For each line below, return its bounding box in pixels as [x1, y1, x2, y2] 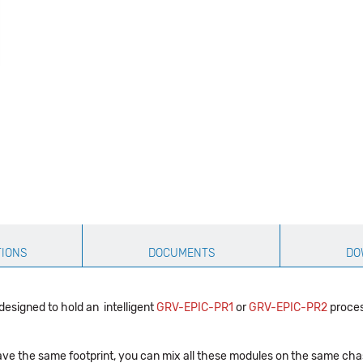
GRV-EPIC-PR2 [249, 300, 327, 314]
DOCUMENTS [147, 246, 215, 260]
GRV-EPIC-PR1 [156, 300, 233, 314]
